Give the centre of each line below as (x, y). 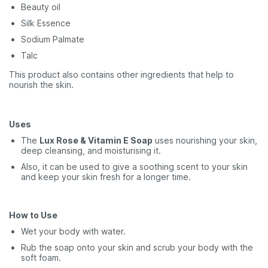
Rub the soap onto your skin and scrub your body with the (137, 247)
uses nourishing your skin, (205, 140)
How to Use (33, 215)
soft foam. (41, 258)
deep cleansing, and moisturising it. (91, 150)
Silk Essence (46, 23)
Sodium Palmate (53, 39)
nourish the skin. (41, 85)
